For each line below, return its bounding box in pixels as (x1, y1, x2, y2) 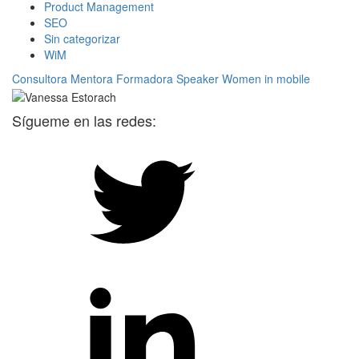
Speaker (176, 71, 219, 87)
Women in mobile (222, 71, 310, 87)
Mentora (71, 71, 113, 87)
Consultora (12, 71, 67, 87)
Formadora (116, 71, 173, 87)
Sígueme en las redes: (12, 109, 156, 131)
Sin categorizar (44, 30, 120, 47)
